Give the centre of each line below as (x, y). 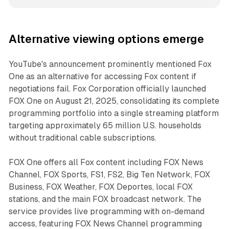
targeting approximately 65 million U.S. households (105, 125)
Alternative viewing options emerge (106, 39)
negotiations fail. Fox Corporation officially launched (107, 88)
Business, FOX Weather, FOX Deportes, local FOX (100, 187)
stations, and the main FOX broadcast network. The (105, 199)
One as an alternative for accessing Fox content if (102, 76)
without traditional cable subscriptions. (82, 138)
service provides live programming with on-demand (106, 211)
